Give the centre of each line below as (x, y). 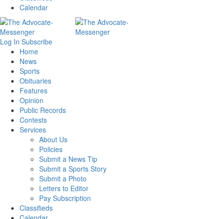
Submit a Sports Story (73, 169)
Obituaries (35, 81)
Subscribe (37, 42)
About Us (53, 140)
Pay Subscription (65, 198)
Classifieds (36, 208)
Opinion (32, 100)
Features (33, 91)
